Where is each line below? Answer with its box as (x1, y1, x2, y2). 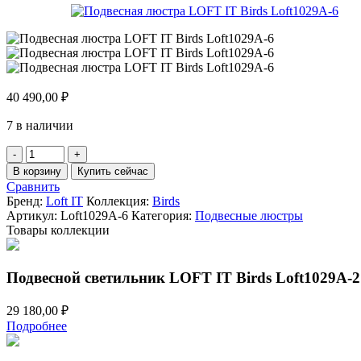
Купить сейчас (77, 164, 148, 177)
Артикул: (6, 208, 60, 222)
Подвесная (25, 173, 84, 188)
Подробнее (6, 319, 67, 334)
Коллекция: (86, 193, 152, 208)
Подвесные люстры (195, 208, 303, 222)
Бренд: (6, 193, 46, 208)
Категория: (131, 208, 192, 222)
